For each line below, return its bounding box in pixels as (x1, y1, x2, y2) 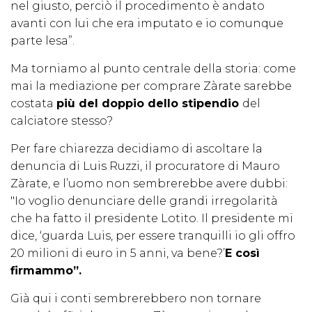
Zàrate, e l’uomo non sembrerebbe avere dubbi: (10, 177, 288, 191)
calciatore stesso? (10, 114, 116, 128)
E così (225, 247, 260, 260)
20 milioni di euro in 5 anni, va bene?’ (10, 247, 225, 260)
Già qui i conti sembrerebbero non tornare (10, 292, 261, 306)
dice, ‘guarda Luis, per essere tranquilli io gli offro (10, 229, 295, 243)
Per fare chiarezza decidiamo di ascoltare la (10, 142, 263, 156)
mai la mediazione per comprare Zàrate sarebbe (10, 79, 292, 93)
